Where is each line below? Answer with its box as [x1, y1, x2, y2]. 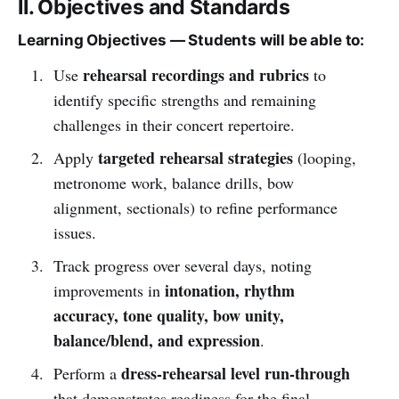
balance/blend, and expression [53, 328, 260, 352]
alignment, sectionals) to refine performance [53, 196, 338, 218]
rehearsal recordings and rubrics [82, 62, 309, 86]
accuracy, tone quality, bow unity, [53, 303, 284, 327]
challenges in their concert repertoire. [53, 113, 295, 135]
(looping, [292, 146, 356, 168]
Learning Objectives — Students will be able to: [18, 30, 365, 49]
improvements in [53, 279, 165, 301]
